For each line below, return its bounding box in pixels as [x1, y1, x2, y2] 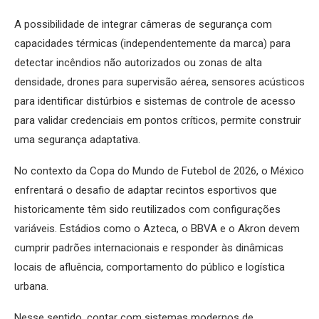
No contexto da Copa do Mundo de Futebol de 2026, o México [14, 164, 304, 178]
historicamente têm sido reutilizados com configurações [14, 203, 281, 216]
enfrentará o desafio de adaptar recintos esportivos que [14, 184, 277, 197]
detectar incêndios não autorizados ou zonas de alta [14, 56, 262, 70]
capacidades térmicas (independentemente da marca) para [14, 37, 291, 51]
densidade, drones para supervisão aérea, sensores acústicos [14, 75, 305, 89]
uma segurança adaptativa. [14, 133, 140, 147]
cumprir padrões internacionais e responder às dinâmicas [14, 241, 283, 255]
